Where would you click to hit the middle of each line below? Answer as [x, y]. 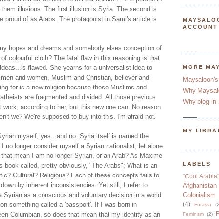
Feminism [193, 214]
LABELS [197, 164]
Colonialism [199, 195]
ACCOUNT [200, 27]
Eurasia [202, 205]
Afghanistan [200, 186]
